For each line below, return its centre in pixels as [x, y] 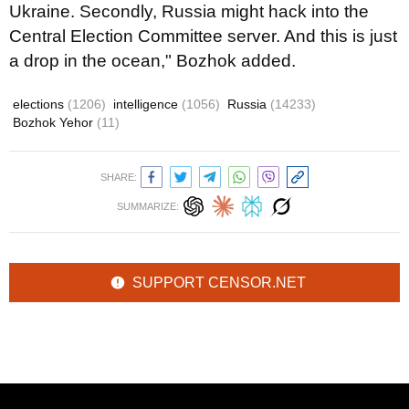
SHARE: [119, 177]
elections [40, 104]
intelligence [147, 104]
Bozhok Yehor [55, 122]
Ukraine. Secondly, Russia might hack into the [189, 11]
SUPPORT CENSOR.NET [219, 283]
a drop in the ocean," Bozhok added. [152, 61]
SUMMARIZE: [148, 206]
